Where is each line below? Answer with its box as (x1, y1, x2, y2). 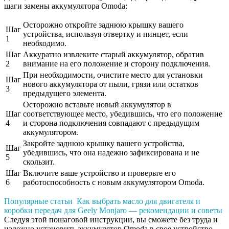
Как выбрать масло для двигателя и (77, 197, 200, 206)
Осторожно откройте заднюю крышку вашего (23, 20, 184, 30)
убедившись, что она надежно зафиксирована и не (23, 148, 199, 157)
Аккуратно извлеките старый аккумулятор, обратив (23, 50, 204, 59)
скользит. (23, 157, 55, 167)
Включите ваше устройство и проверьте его (23, 169, 176, 178)
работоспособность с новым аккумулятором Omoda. (23, 178, 204, 187)
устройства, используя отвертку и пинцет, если (23, 30, 188, 39)
